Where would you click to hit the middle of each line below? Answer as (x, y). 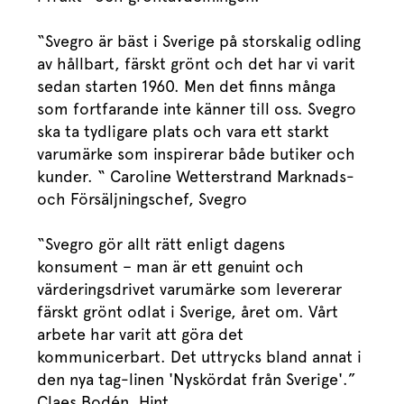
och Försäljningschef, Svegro (142, 199)
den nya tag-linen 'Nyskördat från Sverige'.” (197, 380)
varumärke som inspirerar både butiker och (196, 154)
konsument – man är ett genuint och (170, 267)
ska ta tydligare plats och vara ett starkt (183, 132)
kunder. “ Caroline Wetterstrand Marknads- (196, 177)
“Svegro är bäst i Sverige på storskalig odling (199, 41)
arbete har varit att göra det (140, 335)
